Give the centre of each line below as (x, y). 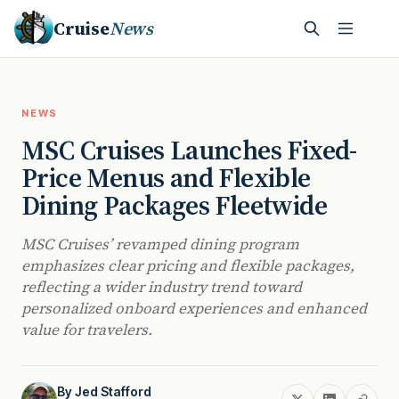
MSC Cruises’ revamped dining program (160, 244)
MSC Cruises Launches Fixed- (189, 150)
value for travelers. (87, 330)
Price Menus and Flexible (166, 178)
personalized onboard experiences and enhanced (194, 308)
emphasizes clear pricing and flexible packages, (188, 265)
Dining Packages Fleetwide (174, 205)
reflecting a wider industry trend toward (162, 287)
